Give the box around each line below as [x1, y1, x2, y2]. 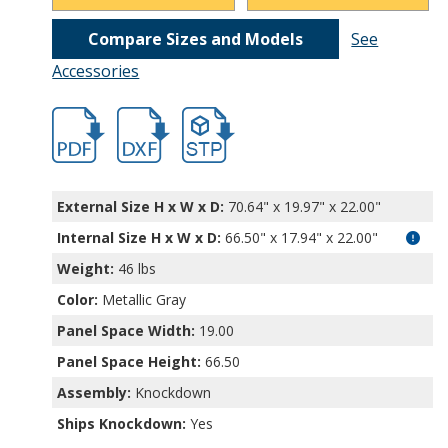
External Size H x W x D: [57, 197, 225, 217]
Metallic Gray [98, 290, 187, 310]
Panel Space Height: [57, 352, 202, 372]
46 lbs [114, 259, 157, 279]
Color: [57, 290, 99, 310]
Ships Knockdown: [57, 414, 187, 434]
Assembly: [57, 383, 132, 403]
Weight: [57, 259, 115, 279]
